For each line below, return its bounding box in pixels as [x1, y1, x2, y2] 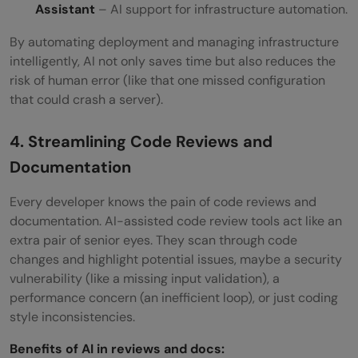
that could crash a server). [10, 91, 163, 109]
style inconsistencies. [10, 308, 138, 326]
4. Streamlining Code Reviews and [10, 131, 272, 153]
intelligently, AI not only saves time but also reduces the [10, 53, 336, 70]
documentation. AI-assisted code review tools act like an [10, 213, 342, 230]
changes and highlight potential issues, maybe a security [10, 251, 342, 268]
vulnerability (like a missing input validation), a [10, 270, 280, 288]
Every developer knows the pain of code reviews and [10, 193, 316, 211]
